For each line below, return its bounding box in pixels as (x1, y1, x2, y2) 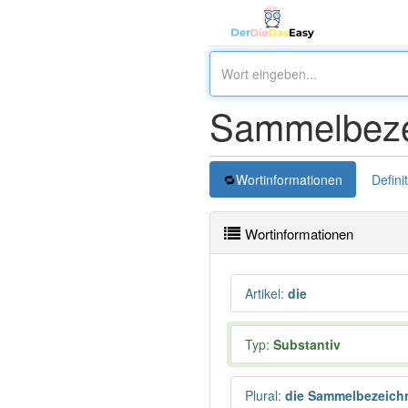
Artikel (245, 284, 280, 302)
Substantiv (273, 335, 341, 353)
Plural (245, 386, 278, 404)
